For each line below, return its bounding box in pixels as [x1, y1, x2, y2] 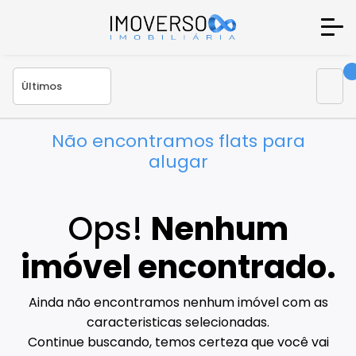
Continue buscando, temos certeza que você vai [27, 333, 329, 352]
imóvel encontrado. [20, 245, 336, 290]
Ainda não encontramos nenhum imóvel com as [28, 293, 328, 312]
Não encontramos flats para [51, 128, 305, 153]
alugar [148, 149, 208, 174]
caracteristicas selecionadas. [87, 313, 269, 332]
